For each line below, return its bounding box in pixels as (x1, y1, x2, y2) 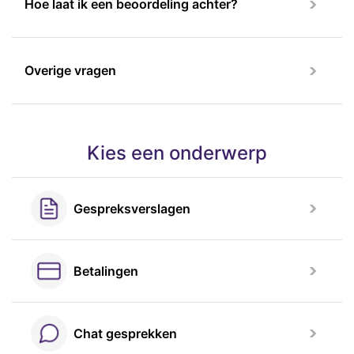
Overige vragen (24, 62, 116, 78)
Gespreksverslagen (73, 201, 190, 217)
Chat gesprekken (73, 326, 177, 341)
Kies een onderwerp (87, 141, 267, 164)
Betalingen (73, 263, 138, 279)
